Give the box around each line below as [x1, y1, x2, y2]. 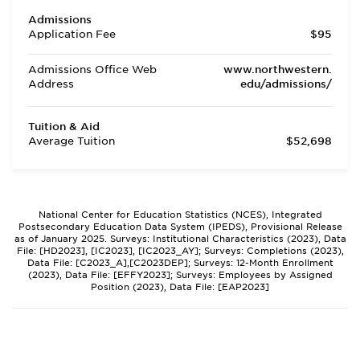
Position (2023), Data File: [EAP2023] [91, 281, 269, 292]
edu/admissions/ [240, 78, 332, 90]
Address [28, 78, 74, 90]
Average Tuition [28, 135, 115, 147]
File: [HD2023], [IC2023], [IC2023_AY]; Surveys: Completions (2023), [16, 245, 344, 256]
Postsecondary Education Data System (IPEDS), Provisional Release [18, 221, 342, 232]
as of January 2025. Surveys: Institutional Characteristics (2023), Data [14, 233, 346, 244]
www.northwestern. [223, 63, 332, 76]
